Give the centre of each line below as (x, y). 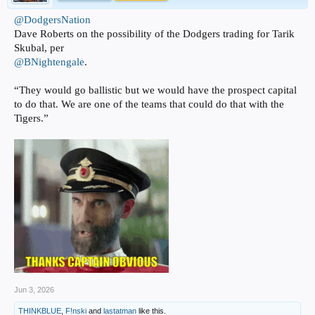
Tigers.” (31, 118)
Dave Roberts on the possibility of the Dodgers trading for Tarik (154, 34)
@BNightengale (49, 62)
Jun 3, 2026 (34, 290)
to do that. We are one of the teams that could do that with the (149, 104)
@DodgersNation (52, 20)
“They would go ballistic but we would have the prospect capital (155, 90)
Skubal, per (39, 48)
